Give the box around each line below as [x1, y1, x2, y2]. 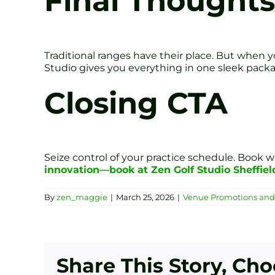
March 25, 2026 [116, 192, 174, 203]
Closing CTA [44, 85, 228, 121]
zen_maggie [56, 192, 107, 203]
